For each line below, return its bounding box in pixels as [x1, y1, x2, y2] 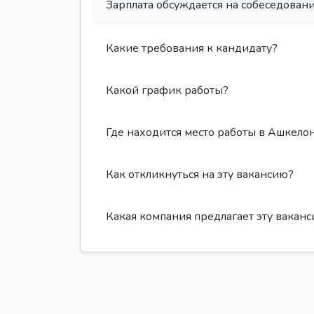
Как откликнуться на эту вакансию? [106, 166, 294, 182]
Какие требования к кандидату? [106, 40, 278, 56]
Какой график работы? [106, 82, 228, 98]
